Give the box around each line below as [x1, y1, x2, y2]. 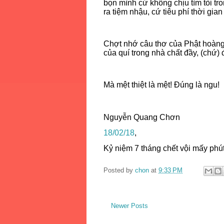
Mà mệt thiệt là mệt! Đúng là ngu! [103, 80, 219, 89]
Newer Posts [111, 201, 148, 209]
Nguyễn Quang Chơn [103, 112, 180, 121]
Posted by [103, 166, 135, 174]
